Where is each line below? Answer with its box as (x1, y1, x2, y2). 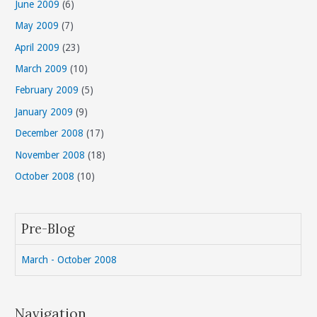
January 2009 (15, 105, 74, 117)
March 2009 (15, 63, 68, 75)
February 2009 (15, 84, 79, 96)
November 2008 (15, 149, 86, 161)
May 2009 (15, 20, 59, 32)
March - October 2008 (21, 254, 117, 266)
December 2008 (15, 127, 84, 139)
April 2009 (15, 41, 60, 53)
